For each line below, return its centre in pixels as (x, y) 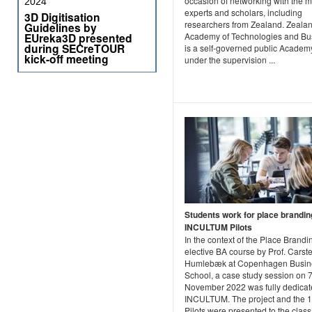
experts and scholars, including (243, 12)
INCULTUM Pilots (218, 227)
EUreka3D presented (78, 38)
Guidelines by (61, 28)
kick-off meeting (67, 59)
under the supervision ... (230, 59)
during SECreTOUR (75, 48)
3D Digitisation (62, 17)
